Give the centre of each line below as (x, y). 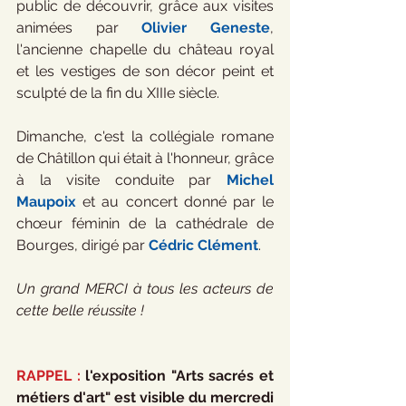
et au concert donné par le (175, 202)
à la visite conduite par (121, 180)
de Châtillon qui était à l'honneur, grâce (145, 158)
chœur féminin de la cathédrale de (145, 223)
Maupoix (46, 202)
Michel (250, 180)
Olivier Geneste (206, 28)
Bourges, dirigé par (82, 245)
